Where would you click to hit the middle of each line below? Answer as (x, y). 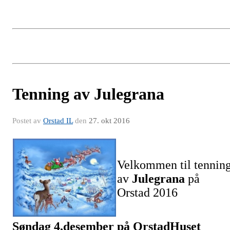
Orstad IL (58, 120)
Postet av (28, 120)
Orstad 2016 (147, 192)
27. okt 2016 (109, 120)
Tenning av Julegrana (88, 94)
